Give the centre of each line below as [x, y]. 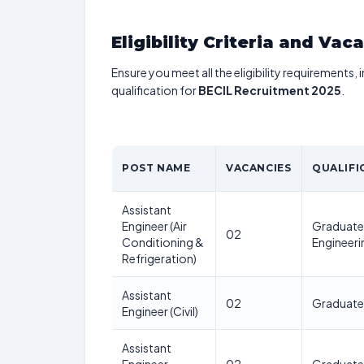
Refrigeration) [159, 258]
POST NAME [156, 168]
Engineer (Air [154, 226]
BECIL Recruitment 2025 [270, 90]
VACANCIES [259, 168]
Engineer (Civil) [160, 311]
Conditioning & [163, 242]
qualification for [155, 90]
